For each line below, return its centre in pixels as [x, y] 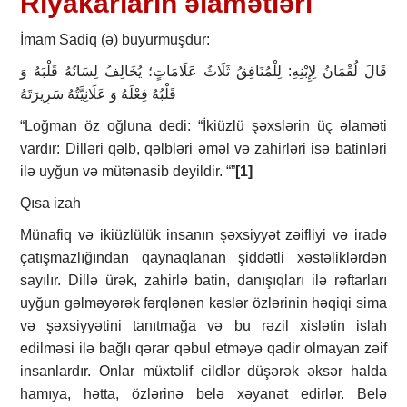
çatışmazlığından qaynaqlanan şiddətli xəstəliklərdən [203, 258]
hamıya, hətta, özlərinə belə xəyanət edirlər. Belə [203, 394]
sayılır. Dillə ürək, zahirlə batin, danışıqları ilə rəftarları [203, 281]
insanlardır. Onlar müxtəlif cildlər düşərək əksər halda [203, 372]
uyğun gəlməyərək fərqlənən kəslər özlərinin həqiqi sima [203, 303]
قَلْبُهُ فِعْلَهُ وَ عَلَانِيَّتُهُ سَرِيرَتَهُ [99, 94]
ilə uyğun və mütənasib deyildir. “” [128, 172]
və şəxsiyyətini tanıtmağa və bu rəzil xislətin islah [203, 326]
